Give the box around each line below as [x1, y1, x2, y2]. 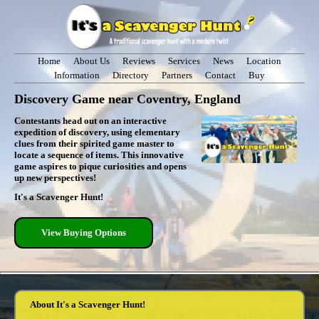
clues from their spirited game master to [14, 137, 174, 149]
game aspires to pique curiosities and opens [14, 160, 187, 172]
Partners [162, 69, 192, 80]
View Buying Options [41, 226, 126, 238]
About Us [73, 55, 110, 66]
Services [168, 55, 200, 66]
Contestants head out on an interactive [14, 115, 167, 126]
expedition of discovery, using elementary [14, 126, 180, 137]
